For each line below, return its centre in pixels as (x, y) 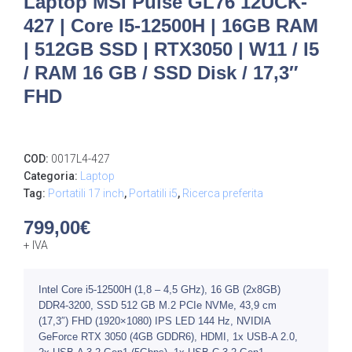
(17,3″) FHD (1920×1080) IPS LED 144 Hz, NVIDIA (154, 321)
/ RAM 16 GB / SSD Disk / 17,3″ (161, 73)
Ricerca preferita (223, 194)
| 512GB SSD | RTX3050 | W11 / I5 (171, 49)
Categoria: (52, 176)
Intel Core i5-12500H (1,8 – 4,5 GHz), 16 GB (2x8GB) (159, 290)
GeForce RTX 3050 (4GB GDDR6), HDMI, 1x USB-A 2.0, (168, 337)
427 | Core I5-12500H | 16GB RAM (171, 26)
